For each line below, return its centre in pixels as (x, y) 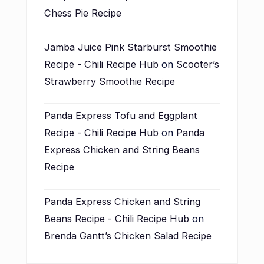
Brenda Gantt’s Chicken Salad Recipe (128, 235)
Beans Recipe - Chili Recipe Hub (117, 218)
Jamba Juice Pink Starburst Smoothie (131, 47)
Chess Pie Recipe (83, 13)
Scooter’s (198, 65)
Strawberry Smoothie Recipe (110, 82)
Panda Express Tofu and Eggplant (121, 116)
